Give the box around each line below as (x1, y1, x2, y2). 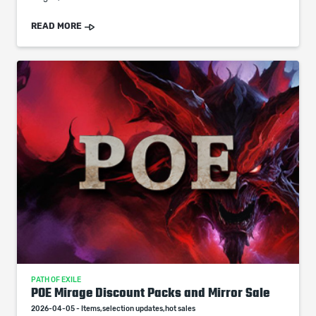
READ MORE (31, 22, 82, 30)
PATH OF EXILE (31, 276, 81, 284)
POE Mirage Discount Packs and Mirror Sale (31, 286, 269, 300)
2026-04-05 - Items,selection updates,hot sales (31, 305, 195, 312)
